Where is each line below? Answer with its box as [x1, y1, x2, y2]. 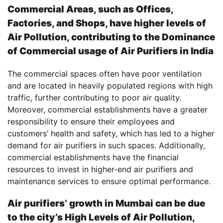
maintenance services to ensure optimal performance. [7, 176, 211, 187]
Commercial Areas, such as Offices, [7, 3, 173, 15]
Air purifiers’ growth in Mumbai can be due [7, 197, 205, 209]
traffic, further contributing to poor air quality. [7, 93, 181, 103]
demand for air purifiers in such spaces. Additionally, [7, 140, 205, 151]
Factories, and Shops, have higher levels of [7, 17, 206, 29]
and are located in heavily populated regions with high [7, 81, 213, 91]
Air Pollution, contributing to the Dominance [7, 31, 215, 43]
